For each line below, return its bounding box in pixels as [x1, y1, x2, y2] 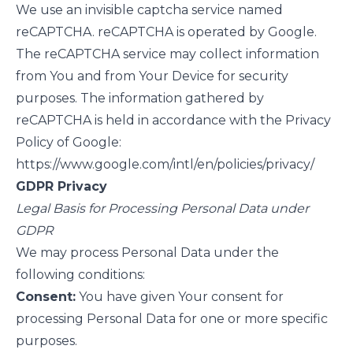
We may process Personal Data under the [16, 245, 279, 260]
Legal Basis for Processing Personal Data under [16, 201, 309, 216]
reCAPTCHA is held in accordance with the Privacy [16, 113, 331, 128]
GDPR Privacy [16, 179, 107, 194]
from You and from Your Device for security [16, 69, 288, 84]
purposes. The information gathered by [16, 91, 264, 106]
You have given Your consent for [76, 289, 284, 304]
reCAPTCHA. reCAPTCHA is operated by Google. [16, 24, 317, 39]
